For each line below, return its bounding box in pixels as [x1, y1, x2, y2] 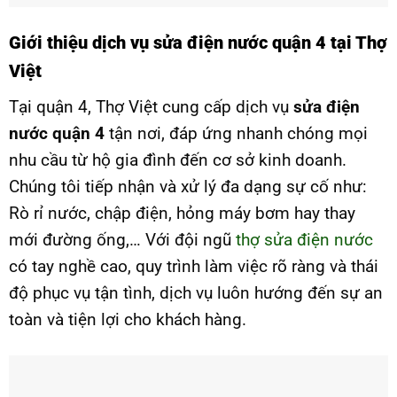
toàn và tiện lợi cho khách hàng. [9, 309, 246, 331]
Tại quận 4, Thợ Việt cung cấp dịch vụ [9, 97, 293, 118]
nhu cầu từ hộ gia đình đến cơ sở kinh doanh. [9, 150, 346, 171]
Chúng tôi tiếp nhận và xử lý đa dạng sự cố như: [9, 176, 367, 198]
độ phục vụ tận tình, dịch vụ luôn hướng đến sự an [9, 283, 383, 304]
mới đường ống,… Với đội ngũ [9, 230, 236, 251]
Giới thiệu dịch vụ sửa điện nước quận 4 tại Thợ [9, 32, 387, 54]
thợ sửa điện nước [236, 230, 373, 251]
